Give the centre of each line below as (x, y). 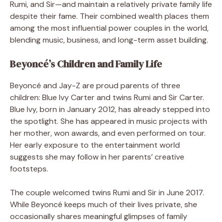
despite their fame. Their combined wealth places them (110, 16)
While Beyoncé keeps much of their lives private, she (104, 204)
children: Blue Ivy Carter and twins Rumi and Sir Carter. (107, 97)
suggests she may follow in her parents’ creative (97, 157)
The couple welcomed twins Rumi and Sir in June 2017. (107, 192)
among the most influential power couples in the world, (109, 28)
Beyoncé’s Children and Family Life (86, 64)
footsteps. (29, 168)
